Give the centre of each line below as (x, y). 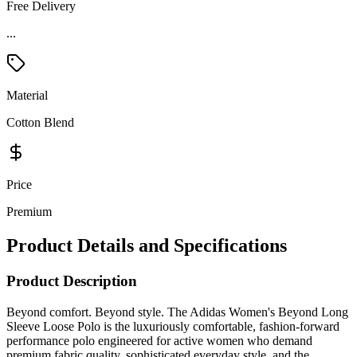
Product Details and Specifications (147, 246)
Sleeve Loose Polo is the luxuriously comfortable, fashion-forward (173, 326)
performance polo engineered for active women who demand (159, 340)
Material (27, 96)
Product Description (72, 281)
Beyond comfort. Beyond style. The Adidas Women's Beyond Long (177, 312)
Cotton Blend (40, 123)
